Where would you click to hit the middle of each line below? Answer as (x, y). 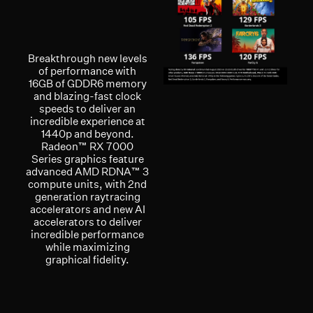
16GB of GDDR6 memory (87, 83)
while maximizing (87, 247)
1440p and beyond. (87, 133)
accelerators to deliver (87, 221)
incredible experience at (87, 121)
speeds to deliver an (88, 108)
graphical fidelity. (88, 259)
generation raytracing (87, 196)
